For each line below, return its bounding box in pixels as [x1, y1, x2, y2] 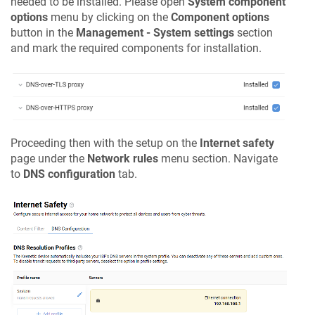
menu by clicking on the [48, 10, 171, 24]
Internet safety [200, 136, 274, 150]
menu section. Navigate [158, 151, 278, 165]
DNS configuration [23, 167, 115, 181]
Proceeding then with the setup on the [11, 136, 200, 150]
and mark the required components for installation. [11, 41, 262, 55]
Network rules [87, 151, 158, 165]
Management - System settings [76, 25, 234, 39]
